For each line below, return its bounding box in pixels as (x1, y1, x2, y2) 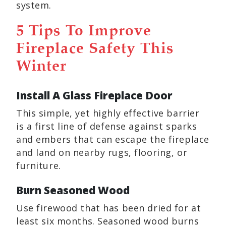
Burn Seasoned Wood (16, 183, 130, 197)
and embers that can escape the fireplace (16, 133, 209, 145)
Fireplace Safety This (16, 41, 174, 56)
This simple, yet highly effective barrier (16, 107, 200, 119)
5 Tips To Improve (16, 24, 152, 39)
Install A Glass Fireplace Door (16, 88, 173, 102)
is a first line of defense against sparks (16, 120, 197, 132)
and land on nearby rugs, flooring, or (16, 146, 188, 158)
